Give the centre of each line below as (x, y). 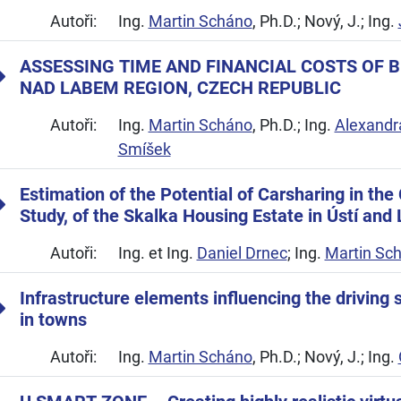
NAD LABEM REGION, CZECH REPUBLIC (180, 88)
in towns (53, 320)
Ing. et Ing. (157, 253)
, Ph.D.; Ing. (293, 125)
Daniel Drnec (242, 253)
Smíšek (144, 149)
